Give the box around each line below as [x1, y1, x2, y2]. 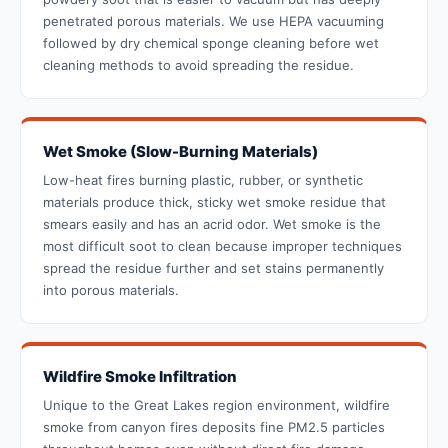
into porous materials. [43, 282, 179, 299]
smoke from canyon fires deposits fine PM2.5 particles [43, 419, 385, 436]
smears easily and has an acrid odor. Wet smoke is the [43, 216, 381, 233]
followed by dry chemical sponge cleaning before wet [43, 35, 379, 52]
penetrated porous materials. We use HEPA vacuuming [43, 13, 384, 30]
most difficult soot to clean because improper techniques [43, 238, 402, 255]
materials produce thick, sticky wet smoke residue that [43, 194, 386, 211]
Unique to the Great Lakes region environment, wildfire [43, 397, 390, 414]
